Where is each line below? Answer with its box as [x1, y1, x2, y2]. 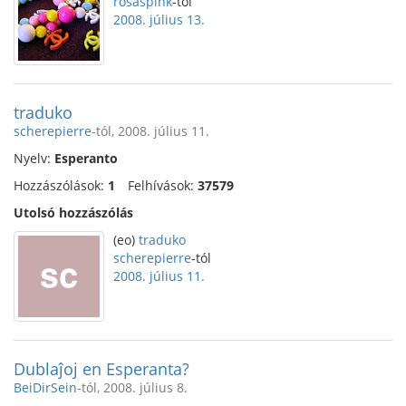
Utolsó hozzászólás [14, 204, 133, 221]
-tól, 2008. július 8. [77, 379, 188, 396]
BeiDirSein [14, 379, 77, 396]
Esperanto [54, 150, 118, 167]
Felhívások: [128, 177, 198, 194]
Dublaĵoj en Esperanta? [14, 358, 189, 380]
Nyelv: [14, 150, 54, 167]
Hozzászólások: [14, 177, 108, 194]
